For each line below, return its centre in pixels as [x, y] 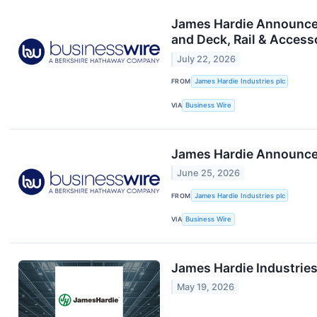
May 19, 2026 [206, 287]
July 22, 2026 [207, 59]
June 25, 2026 [209, 173]
